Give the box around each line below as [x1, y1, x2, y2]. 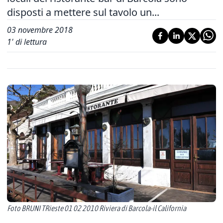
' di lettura [11, 36, 47, 47]
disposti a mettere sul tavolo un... [7, 5, 159, 19]
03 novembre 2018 [7, 24, 73, 35]
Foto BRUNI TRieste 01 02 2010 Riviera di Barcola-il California [7, 204, 186, 213]
